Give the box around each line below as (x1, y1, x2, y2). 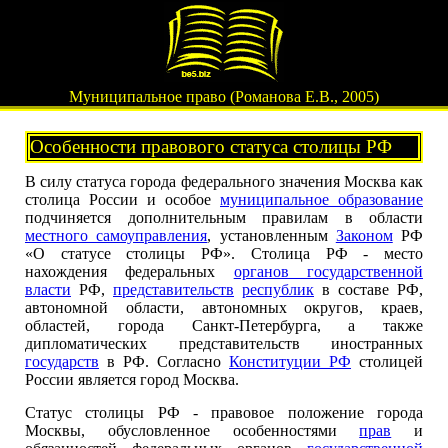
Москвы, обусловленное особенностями (25, 422, 360, 439)
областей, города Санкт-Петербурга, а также (25, 317, 423, 334)
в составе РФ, (314, 281, 423, 298)
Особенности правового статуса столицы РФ (30, 136, 392, 157)
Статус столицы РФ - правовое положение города (25, 404, 423, 421)
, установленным (207, 227, 336, 244)
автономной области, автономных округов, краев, (25, 299, 423, 316)
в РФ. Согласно (99, 353, 229, 370)
